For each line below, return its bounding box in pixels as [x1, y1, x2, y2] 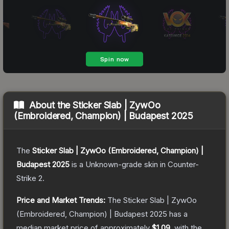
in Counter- [158, 159, 199, 169]
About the [29, 99, 73, 110]
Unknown [85, 159, 118, 169]
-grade [118, 159, 142, 169]
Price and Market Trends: [16, 195, 105, 205]
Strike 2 [16, 173, 42, 183]
